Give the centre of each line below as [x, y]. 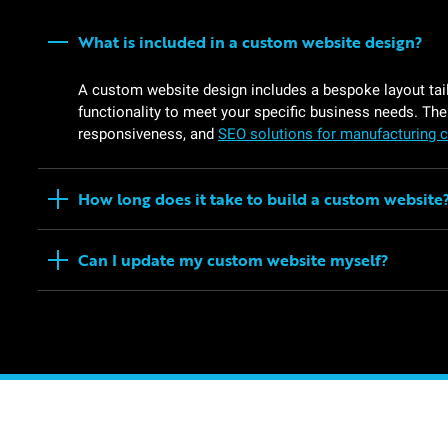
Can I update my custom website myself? [233, 260]
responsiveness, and [148, 134]
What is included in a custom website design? [250, 42]
